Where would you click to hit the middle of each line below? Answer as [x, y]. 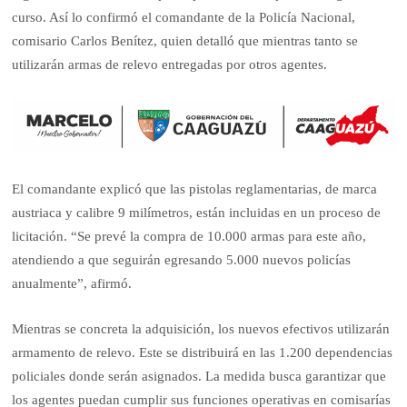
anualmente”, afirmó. [72, 283]
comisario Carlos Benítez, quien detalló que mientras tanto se [185, 41]
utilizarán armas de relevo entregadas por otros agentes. [170, 65]
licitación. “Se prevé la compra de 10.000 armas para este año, [189, 236]
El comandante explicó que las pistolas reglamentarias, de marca [195, 189]
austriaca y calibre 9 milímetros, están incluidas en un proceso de [197, 212]
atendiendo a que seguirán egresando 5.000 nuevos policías [182, 259]
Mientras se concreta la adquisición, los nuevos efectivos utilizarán [201, 329]
